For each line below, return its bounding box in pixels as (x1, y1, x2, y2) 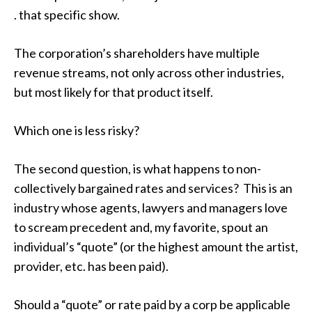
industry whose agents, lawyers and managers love (14, 200, 288, 215)
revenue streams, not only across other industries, (14, 65, 284, 80)
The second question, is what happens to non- (14, 161, 261, 176)
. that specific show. (14, 7, 120, 22)
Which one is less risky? (14, 123, 139, 138)
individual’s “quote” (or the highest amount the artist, (14, 239, 298, 254)
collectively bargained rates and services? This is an (14, 180, 292, 196)
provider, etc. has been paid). (14, 258, 169, 274)
